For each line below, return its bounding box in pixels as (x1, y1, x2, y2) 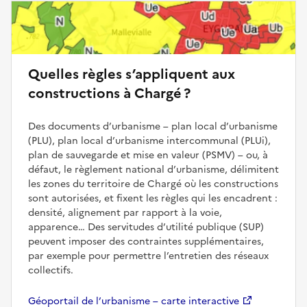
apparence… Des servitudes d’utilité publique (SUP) (28, 219, 264, 234)
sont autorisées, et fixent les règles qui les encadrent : (28, 191, 278, 206)
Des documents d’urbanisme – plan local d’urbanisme (28, 119, 278, 134)
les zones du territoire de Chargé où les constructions (28, 176, 278, 191)
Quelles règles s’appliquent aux (28, 63, 235, 84)
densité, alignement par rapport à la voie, (28, 205, 222, 220)
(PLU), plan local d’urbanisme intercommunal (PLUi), (28, 133, 271, 148)
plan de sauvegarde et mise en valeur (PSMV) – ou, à (28, 147, 268, 162)
